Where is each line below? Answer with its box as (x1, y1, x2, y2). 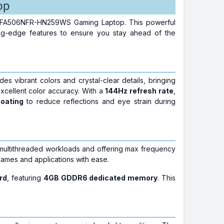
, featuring (7, 173, 43, 182)
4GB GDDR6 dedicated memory (43, 173, 158, 182)
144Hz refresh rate (105, 86, 173, 95)
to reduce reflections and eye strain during (23, 97, 176, 105)
